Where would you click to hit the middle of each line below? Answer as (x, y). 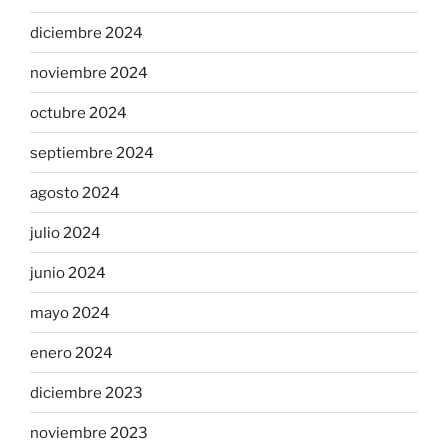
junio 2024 (68, 272)
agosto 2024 (75, 192)
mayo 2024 (70, 312)
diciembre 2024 (86, 32)
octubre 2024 (78, 112)
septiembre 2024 (92, 152)
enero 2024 (71, 352)
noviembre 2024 (89, 72)
